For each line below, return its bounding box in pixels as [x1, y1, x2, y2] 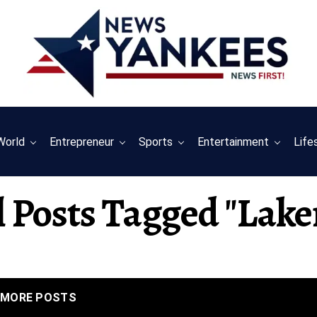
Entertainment [197, 135, 270, 149]
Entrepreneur [50, 135, 115, 149]
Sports [139, 135, 173, 149]
